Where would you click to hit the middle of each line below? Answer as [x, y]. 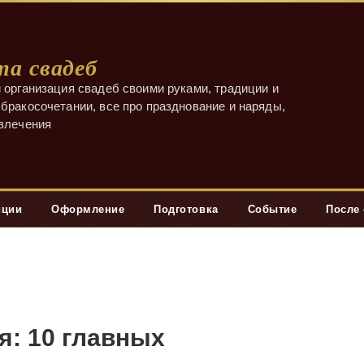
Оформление [88, 209]
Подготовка [186, 209]
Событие [272, 209]
